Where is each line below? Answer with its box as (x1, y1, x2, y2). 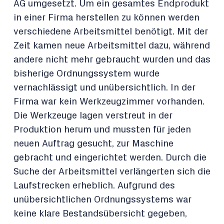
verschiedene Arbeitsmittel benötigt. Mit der (13, 27, 208, 36)
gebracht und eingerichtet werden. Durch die (13, 153, 206, 162)
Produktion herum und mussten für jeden (13, 125, 191, 134)
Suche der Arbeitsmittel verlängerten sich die (13, 167, 210, 176)
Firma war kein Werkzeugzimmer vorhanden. (13, 97, 204, 106)
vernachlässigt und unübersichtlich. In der (13, 83, 195, 92)
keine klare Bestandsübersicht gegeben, (13, 209, 187, 218)
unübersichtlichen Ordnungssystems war (13, 195, 191, 204)
